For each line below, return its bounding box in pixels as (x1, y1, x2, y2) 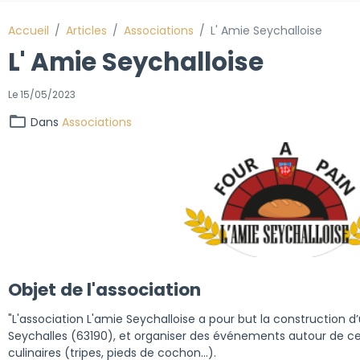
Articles (65, 22, 107, 39)
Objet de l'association (7, 276, 201, 302)
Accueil (7, 22, 49, 39)
